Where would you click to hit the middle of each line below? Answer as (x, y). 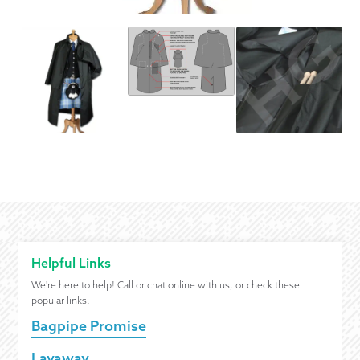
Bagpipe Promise (88, 326)
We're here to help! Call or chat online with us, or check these (165, 285)
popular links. (60, 301)
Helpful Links (71, 263)
